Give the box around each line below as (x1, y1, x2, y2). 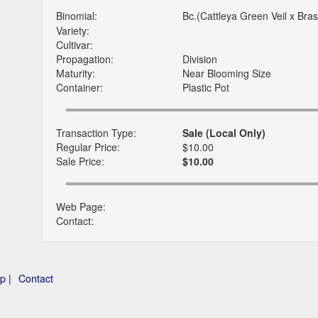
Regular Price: (56, 140, 120, 155)
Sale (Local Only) (182, 126, 265, 141)
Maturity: (56, 66, 95, 81)
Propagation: (56, 52, 114, 67)
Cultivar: (56, 38, 93, 53)
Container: (56, 80, 103, 95)
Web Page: (56, 199, 106, 214)
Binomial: (56, 9, 97, 23)
